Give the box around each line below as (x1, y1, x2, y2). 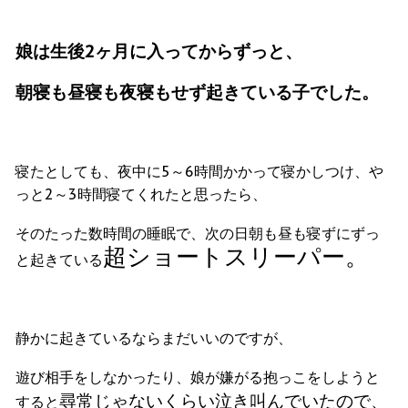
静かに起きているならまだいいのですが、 (15, 328, 292, 347)
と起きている (15, 250, 103, 269)
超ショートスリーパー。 (103, 240, 369, 271)
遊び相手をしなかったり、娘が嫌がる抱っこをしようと (15, 367, 380, 386)
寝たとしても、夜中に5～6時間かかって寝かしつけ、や (15, 161, 383, 180)
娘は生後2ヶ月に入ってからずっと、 (15, 38, 302, 62)
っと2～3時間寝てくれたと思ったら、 (15, 184, 267, 203)
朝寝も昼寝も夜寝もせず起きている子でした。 (15, 79, 379, 103)
